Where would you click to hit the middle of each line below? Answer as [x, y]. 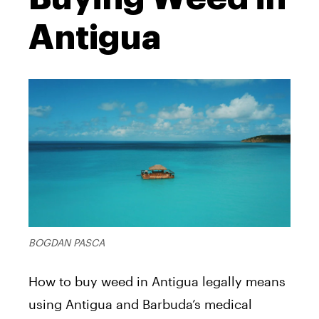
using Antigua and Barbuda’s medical [140, 304]
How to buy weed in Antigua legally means [157, 281]
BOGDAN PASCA [67, 242]
